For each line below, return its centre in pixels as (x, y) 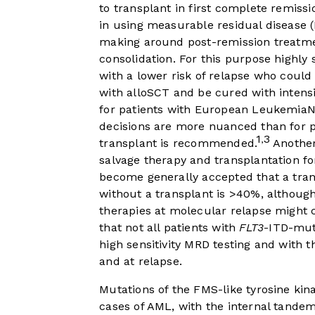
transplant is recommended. (178, 143)
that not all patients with (169, 228)
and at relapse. (141, 262)
